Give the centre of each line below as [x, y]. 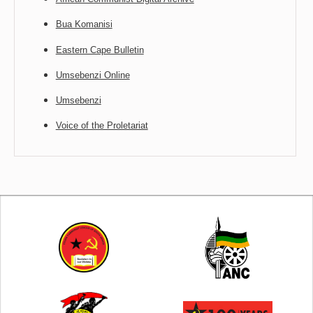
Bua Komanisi [84, 24]
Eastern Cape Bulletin [100, 50]
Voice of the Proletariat [102, 126]
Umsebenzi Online [93, 75]
